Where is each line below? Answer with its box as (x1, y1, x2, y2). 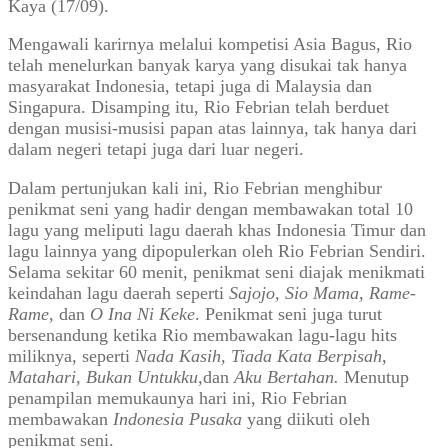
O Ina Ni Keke (90, 304, 195, 325)
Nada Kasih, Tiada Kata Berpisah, (135, 346, 387, 367)
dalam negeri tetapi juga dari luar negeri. (8, 139, 304, 160)
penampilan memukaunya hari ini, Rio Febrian (8, 388, 347, 409)
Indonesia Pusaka (113, 409, 247, 430)
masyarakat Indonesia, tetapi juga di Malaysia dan (8, 76, 372, 97)
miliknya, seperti (8, 346, 135, 367)
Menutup (344, 367, 409, 388)
